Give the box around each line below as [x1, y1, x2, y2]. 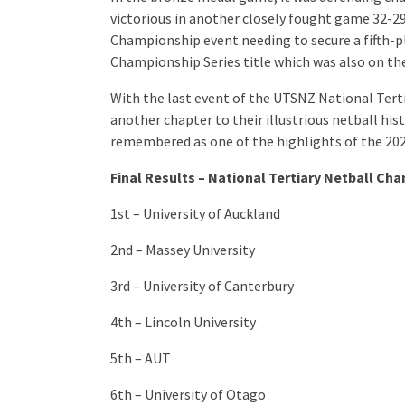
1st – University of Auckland [110, 204, 280, 223]
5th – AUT [110, 349, 171, 368]
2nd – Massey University [110, 240, 255, 259]
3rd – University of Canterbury [110, 277, 294, 296]
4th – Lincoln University [110, 313, 256, 332]
